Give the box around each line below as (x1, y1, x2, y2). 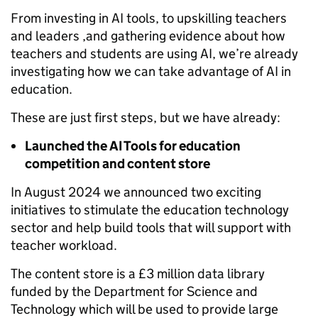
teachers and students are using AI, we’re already (11, 45, 298, 62)
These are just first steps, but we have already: (11, 109, 286, 126)
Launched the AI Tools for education (25, 137, 241, 154)
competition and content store (25, 155, 212, 172)
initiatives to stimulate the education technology (11, 201, 289, 218)
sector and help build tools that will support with (11, 219, 291, 236)
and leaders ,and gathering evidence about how (11, 27, 285, 44)
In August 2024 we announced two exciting (11, 183, 261, 200)
